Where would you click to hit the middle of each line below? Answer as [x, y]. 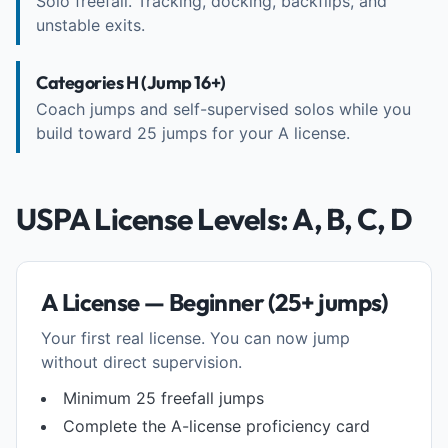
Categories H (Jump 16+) [131, 82]
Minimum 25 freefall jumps [163, 398]
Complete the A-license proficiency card [216, 426]
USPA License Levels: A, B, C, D [214, 219]
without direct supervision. [141, 362]
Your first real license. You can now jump [195, 338]
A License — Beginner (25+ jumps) [214, 302]
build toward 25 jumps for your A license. [193, 133]
